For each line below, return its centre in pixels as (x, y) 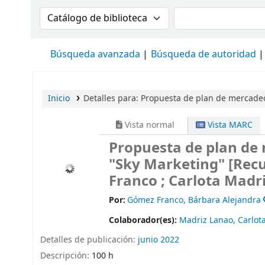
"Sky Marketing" (169, 164)
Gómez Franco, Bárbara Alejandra (194, 201)
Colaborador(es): (144, 221)
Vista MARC (229, 125)
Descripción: (66, 256)
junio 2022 (159, 240)
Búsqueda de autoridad (203, 54)
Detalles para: (112, 98)
